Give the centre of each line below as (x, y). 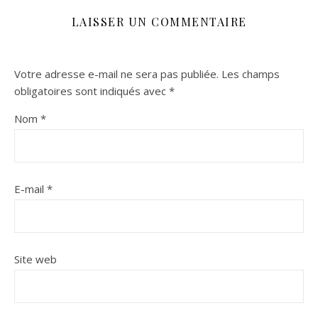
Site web (35, 259)
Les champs (251, 73)
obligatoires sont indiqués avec (92, 91)
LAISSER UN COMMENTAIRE (159, 21)
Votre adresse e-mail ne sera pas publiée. (116, 73)
